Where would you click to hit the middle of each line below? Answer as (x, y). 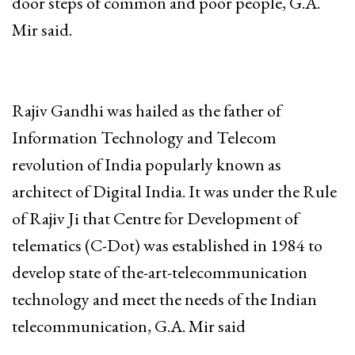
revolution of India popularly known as (147, 164)
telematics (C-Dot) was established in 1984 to (167, 245)
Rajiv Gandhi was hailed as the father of (147, 110)
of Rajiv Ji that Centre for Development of (155, 218)
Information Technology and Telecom (144, 137)
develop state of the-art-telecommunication (160, 272)
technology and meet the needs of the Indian (164, 299)
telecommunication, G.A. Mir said (129, 326)
